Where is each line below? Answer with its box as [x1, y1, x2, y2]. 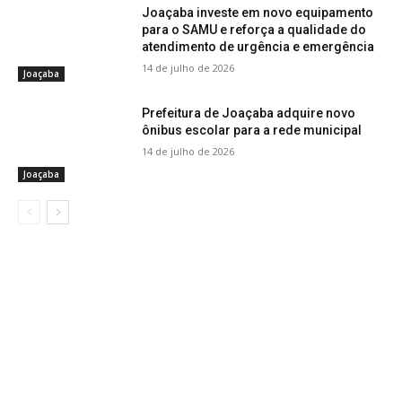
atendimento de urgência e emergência [142, 39, 375, 55]
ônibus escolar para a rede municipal [142, 123, 363, 138]
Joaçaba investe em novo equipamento [142, 5, 374, 21]
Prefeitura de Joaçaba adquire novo [142, 106, 356, 121]
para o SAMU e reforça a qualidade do [142, 22, 367, 38]
